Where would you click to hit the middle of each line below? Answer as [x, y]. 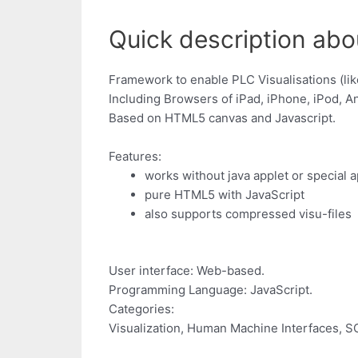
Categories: [141, 308]
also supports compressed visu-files [248, 214]
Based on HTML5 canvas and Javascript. [222, 118]
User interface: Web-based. [187, 270]
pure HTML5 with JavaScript [225, 195]
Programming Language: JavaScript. [211, 289]
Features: [135, 157]
